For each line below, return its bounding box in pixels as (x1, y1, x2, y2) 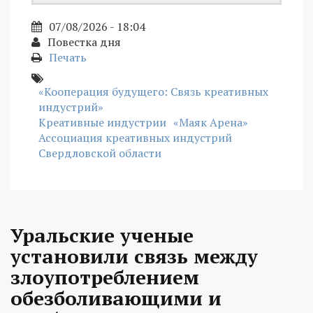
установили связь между (10, 242, 258, 269)
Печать (49, 49, 87, 65)
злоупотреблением (10, 263, 199, 290)
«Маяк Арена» (173, 114, 248, 130)
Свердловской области (38, 145, 161, 161)
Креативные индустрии (38, 114, 166, 130)
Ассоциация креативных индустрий (38, 129, 232, 145)
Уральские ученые (10, 221, 194, 248)
